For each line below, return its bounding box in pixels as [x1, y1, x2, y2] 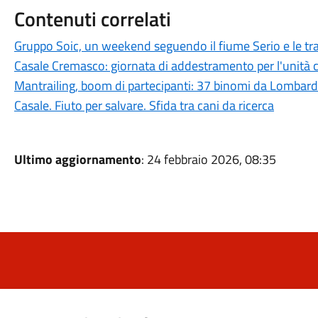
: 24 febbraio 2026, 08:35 [141, 150, 276, 169]
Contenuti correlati [13, 4, 171, 34]
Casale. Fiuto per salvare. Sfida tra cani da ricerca [13, 96, 274, 115]
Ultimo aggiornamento [13, 150, 141, 169]
